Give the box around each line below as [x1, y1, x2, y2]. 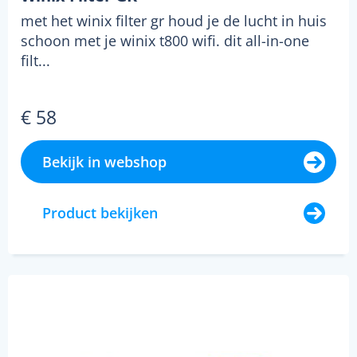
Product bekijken [42, 202, 158, 222]
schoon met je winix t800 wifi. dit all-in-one [21, 30, 309, 50]
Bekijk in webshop [42, 151, 167, 171]
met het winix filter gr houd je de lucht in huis [21, 10, 327, 30]
